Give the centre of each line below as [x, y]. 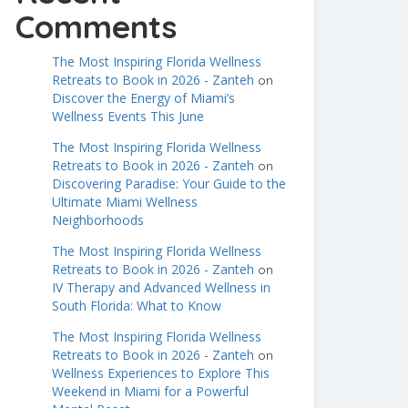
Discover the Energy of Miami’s [143, 98]
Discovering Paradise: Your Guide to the [169, 184]
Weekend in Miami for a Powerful [150, 391]
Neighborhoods [98, 220]
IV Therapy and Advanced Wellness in [161, 287]
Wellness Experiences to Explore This [161, 373]
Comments [96, 26]
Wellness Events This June [128, 116]
